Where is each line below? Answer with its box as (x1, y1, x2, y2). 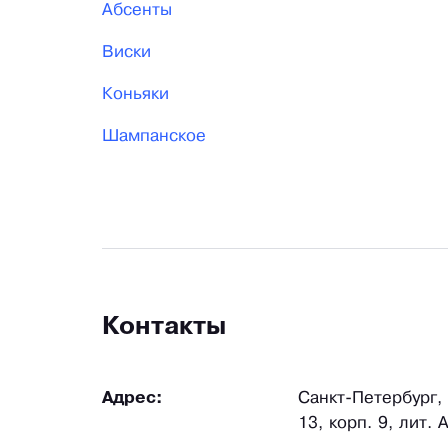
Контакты (102, 316, 226, 340)
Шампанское (102, 129, 206, 145)
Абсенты (102, 3, 172, 19)
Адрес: (102, 391, 163, 407)
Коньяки (102, 87, 169, 103)
